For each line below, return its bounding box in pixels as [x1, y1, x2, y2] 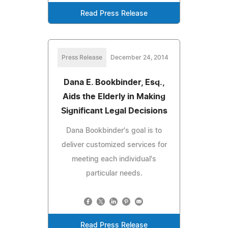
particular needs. [85, 169, 142, 177]
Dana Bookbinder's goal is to [66, 127, 162, 134]
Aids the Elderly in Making [63, 92, 165, 101]
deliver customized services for [61, 141, 167, 149]
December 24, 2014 [110, 54, 168, 61]
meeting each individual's [72, 155, 156, 163]
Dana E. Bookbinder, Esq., [63, 78, 165, 87]
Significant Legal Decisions [61, 106, 167, 115]
